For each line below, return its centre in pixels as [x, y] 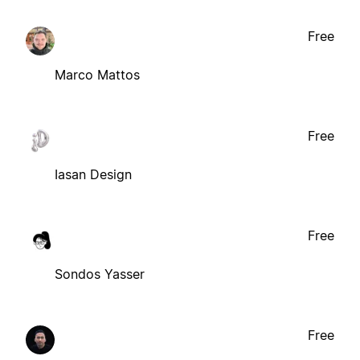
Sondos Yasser [100, 274]
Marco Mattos [97, 74]
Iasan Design [93, 174]
